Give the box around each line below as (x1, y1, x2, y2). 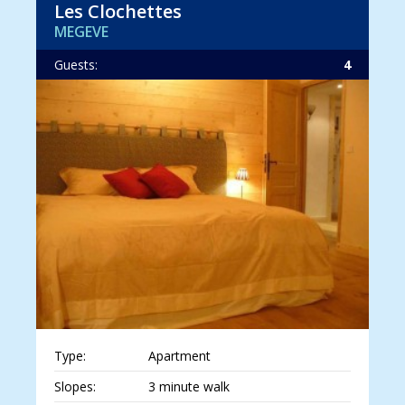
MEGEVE (54, 22, 108, 42)
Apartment (147, 347, 211, 365)
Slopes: (54, 378, 96, 396)
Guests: (54, 56, 98, 74)
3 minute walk (147, 378, 230, 396)
